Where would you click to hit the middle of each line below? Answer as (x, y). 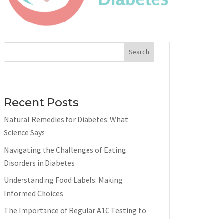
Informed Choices (34, 193)
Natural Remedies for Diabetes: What (66, 119)
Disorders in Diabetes (40, 163)
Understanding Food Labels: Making (64, 180)
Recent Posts (42, 102)
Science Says (25, 132)
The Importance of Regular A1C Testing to (75, 210)
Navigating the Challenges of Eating (65, 149)
